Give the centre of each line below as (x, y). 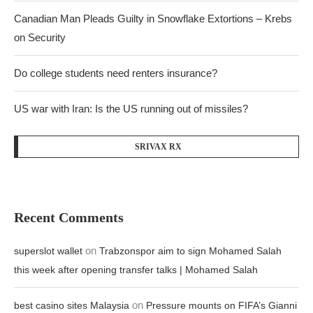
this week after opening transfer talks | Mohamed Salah (136, 270)
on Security (40, 37)
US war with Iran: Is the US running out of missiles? (131, 109)
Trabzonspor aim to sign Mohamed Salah (190, 251)
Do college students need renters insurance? (116, 73)
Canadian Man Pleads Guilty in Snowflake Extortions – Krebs (153, 19)
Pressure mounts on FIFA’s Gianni (221, 305)
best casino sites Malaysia (72, 305)
